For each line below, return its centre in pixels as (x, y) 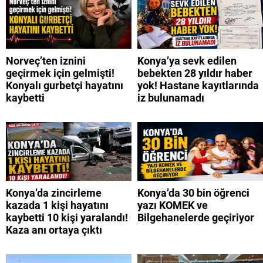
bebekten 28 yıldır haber (195, 73)
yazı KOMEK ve (173, 205)
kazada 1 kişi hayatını (57, 205)
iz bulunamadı (171, 97)
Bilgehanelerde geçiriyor (196, 217)
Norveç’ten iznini (46, 60)
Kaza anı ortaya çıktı (54, 230)
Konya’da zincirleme (54, 193)
